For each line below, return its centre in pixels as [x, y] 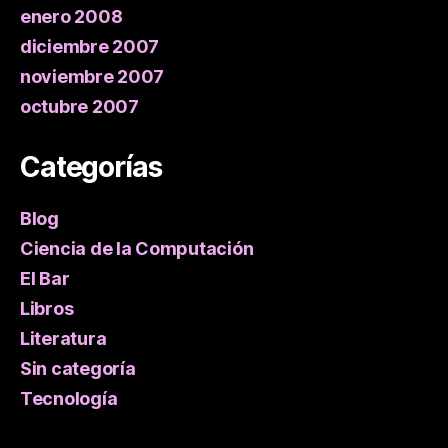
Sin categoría [78, 369]
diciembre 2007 [90, 47]
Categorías [91, 167]
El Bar [45, 279]
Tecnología [69, 399]
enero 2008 [71, 17]
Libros [47, 309]
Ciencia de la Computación [137, 249]
